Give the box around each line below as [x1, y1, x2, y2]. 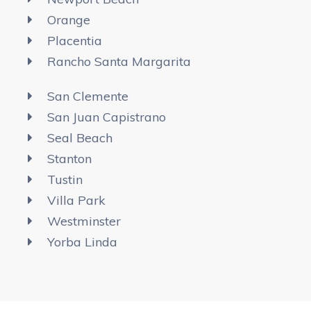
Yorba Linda [47, 233, 117, 250]
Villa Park [47, 192, 106, 208]
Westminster [47, 212, 121, 229]
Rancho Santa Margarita [47, 53, 191, 69]
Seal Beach [47, 129, 112, 146]
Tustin [47, 171, 83, 187]
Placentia [47, 32, 102, 49]
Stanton [47, 150, 92, 167]
